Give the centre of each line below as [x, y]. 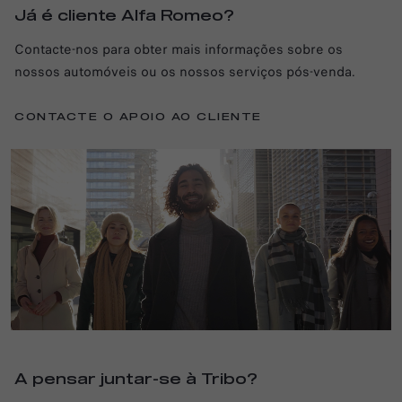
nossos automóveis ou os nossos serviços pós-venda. [185, 71]
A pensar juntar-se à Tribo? [136, 380]
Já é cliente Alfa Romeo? [124, 16]
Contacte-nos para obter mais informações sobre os [179, 49]
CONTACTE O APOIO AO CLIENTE [138, 117]
